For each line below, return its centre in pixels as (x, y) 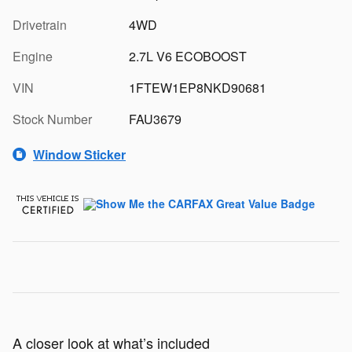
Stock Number (52, 119)
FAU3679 (155, 119)
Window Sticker (79, 154)
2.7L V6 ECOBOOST (187, 56)
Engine (33, 56)
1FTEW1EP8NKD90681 (197, 88)
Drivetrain (40, 25)
